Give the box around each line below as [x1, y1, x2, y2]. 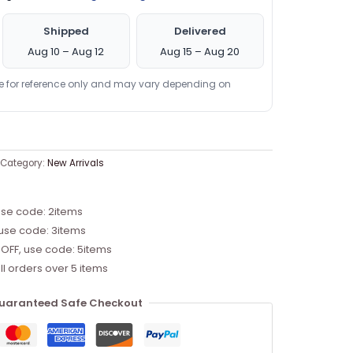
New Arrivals [46, 156, 104, 169]
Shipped [43, 23, 89, 39]
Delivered [173, 23, 226, 39]
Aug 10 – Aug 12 [28, 43, 105, 59]
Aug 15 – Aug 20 [160, 43, 240, 59]
